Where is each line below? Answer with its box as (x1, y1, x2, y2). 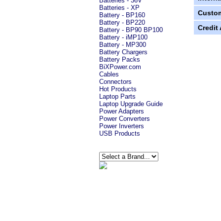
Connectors (99, 78, 132, 85)
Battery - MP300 (99, 41, 146, 48)
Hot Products (99, 85, 137, 93)
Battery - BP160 (99, 11, 145, 19)
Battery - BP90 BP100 (99, 26, 163, 34)
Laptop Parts (99, 93, 136, 100)
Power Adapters (99, 108, 144, 115)
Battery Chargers (99, 48, 147, 56)
